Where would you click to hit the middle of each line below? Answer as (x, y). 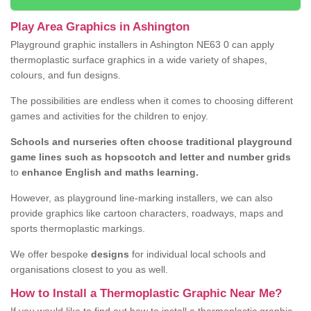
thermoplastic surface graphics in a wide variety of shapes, (139, 60)
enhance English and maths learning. (109, 173)
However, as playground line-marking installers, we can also (142, 198)
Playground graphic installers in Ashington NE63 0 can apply (142, 45)
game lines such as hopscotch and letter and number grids (151, 157)
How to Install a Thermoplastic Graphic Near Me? (146, 294)
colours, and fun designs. (66, 75)
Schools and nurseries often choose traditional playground (151, 142)
